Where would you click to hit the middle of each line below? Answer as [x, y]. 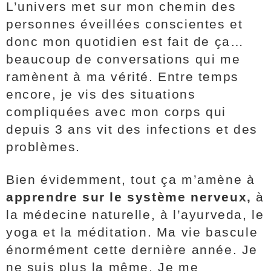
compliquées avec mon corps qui [116, 112]
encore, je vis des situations [101, 94]
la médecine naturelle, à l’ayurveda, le [135, 214]
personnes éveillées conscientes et [125, 24]
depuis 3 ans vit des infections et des [132, 129]
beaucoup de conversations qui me [123, 59]
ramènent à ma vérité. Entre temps [122, 77]
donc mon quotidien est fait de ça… [125, 41]
